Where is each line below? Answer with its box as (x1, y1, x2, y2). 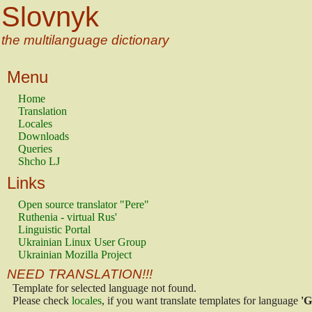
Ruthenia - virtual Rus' (18, 211, 117, 223)
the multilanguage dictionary (1, 33, 169, 47)
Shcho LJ (18, 155, 60, 167)
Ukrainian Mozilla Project (18, 249, 132, 260)
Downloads (18, 130, 69, 142)
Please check (13, 295, 72, 306)
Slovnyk (1, 1, 99, 32)
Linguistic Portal (18, 224, 91, 235)
